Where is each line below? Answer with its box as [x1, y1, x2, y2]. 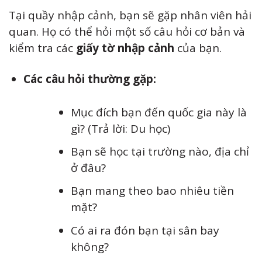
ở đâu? [71, 160, 106, 175]
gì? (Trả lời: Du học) [71, 120, 171, 136]
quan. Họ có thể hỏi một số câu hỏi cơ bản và [9, 24, 245, 40]
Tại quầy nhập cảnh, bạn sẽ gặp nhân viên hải [9, 8, 251, 23]
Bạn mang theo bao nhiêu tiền [71, 183, 235, 199]
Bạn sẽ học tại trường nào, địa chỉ [71, 143, 250, 159]
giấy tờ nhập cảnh [76, 40, 174, 56]
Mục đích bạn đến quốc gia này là [71, 104, 247, 120]
